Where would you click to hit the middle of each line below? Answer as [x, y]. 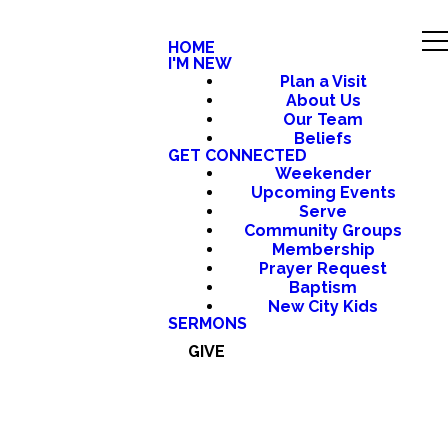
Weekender [323, 173]
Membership [323, 249]
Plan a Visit [323, 81]
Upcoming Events [323, 192]
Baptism [323, 287]
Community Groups [323, 230]
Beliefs [323, 138]
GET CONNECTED [237, 155]
